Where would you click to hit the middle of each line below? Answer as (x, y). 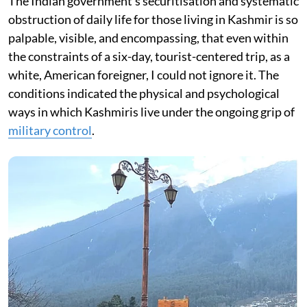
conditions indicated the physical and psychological (144, 94)
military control (50, 131)
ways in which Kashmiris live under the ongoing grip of (151, 112)
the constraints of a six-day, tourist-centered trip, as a (149, 57)
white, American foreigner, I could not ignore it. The (144, 75)
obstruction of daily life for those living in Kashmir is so (153, 20)
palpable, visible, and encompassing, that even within (148, 38)
